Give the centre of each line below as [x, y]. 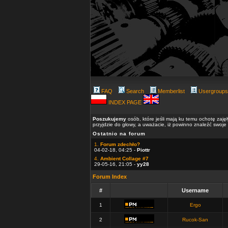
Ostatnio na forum [119, 134]
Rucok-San [195, 220]
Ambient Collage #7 [124, 159]
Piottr [144, 150]
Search [135, 91]
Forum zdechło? [120, 144]
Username [195, 190]
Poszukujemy [109, 119]
